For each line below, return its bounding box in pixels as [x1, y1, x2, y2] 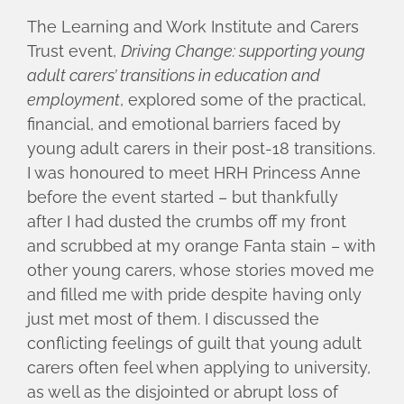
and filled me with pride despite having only [27, 285, 362, 305]
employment [27, 90, 120, 110]
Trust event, [27, 41, 121, 61]
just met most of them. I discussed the [27, 309, 319, 329]
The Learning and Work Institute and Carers [27, 17, 359, 37]
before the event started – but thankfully [27, 188, 338, 207]
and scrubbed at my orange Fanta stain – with [27, 236, 376, 256]
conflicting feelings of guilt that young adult [27, 334, 362, 353]
